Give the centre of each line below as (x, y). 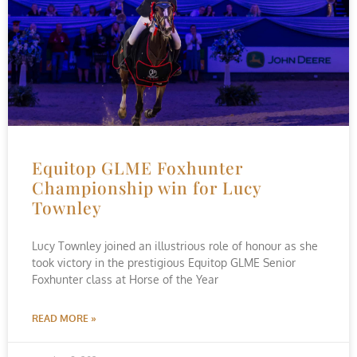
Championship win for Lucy (147, 187)
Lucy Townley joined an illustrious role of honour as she (175, 246)
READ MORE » (64, 318)
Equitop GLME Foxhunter (137, 167)
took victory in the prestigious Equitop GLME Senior (164, 263)
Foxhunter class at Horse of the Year (125, 279)
